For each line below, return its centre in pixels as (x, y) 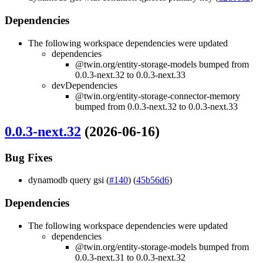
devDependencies (85, 85)
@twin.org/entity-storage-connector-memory (158, 96)
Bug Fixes (28, 157)
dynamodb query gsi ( (69, 180)
